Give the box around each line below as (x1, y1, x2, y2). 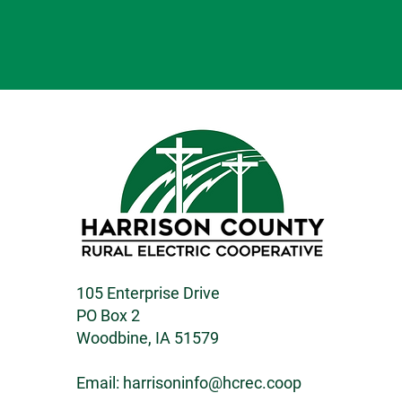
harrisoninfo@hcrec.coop (122, 373, 301, 392)
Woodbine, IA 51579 (75, 328, 219, 347)
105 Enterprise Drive (75, 284, 220, 302)
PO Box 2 (75, 306, 140, 325)
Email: (75, 373, 123, 392)
